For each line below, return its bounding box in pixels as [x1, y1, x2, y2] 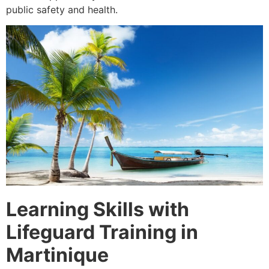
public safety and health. [6, 3, 118, 16]
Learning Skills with [6, 197, 189, 221]
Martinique [6, 243, 109, 267]
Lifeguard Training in [6, 220, 198, 244]
